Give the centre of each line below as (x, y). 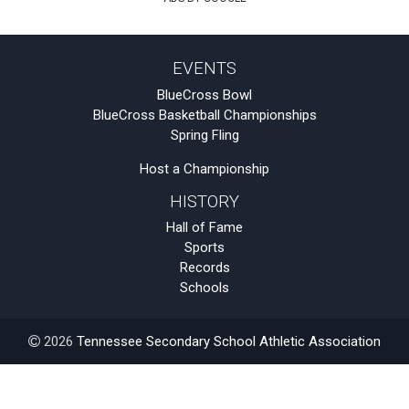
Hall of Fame (204, 227)
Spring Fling (204, 135)
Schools (204, 288)
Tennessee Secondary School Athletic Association (229, 341)
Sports (204, 247)
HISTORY (204, 201)
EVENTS (204, 68)
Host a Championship (204, 168)
